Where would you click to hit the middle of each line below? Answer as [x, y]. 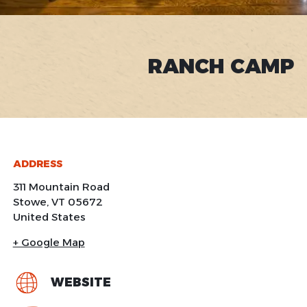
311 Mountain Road [61, 187]
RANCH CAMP [221, 66]
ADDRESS [37, 164]
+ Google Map [49, 242]
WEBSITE [81, 282]
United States [49, 217]
